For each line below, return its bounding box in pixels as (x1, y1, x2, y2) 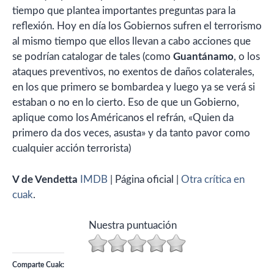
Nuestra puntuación (88, 220, 177, 231)
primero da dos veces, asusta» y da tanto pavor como (12, 128, 250, 138)
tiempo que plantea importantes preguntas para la (12, 6, 235, 16)
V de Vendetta (12, 174, 78, 185)
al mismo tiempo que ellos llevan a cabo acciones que (12, 36, 251, 46)
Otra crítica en (181, 174, 245, 185)
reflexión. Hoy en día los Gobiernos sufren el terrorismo (12, 21, 262, 31)
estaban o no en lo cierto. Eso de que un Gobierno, (12, 97, 239, 108)
